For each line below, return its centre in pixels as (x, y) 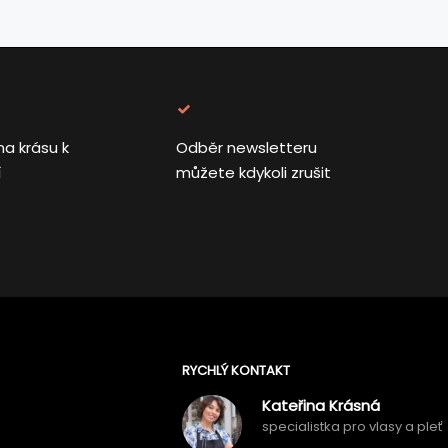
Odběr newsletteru (246, 147)
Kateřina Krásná (321, 405)
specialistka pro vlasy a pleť (353, 426)
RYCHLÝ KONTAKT (236, 370)
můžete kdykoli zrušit (253, 172)
